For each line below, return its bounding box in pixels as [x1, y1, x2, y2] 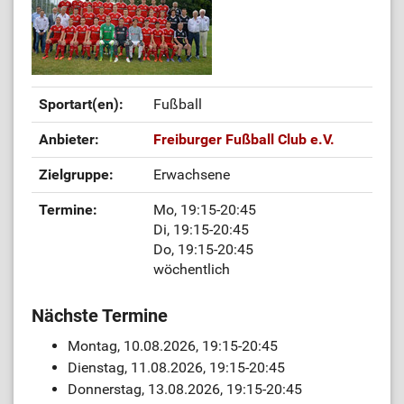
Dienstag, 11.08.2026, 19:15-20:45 [68, 359, 285, 376]
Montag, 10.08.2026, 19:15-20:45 [68, 337, 278, 354]
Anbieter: [39, 131, 99, 148]
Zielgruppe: [39, 166, 114, 183]
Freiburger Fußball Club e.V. [153, 131, 335, 148]
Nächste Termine [32, 305, 168, 326]
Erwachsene [153, 166, 230, 183]
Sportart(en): [39, 96, 124, 113]
